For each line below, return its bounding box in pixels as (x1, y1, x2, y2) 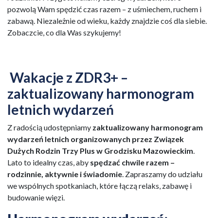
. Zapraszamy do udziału (122, 169, 202, 179)
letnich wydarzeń (7, 101, 114, 118)
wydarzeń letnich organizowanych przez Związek (7, 134, 184, 144)
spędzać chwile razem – (90, 158, 175, 167)
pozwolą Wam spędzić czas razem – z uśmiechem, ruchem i (7, 4, 201, 14)
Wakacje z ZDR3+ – (7, 69, 128, 86)
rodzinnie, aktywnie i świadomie (7, 169, 122, 179)
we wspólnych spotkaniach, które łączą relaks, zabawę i (7, 181, 192, 190)
